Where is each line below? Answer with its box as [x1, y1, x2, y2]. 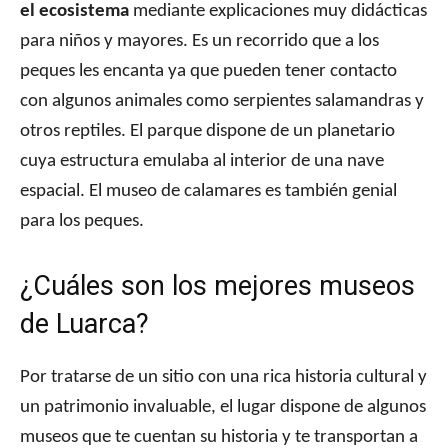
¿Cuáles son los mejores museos [20, 270, 415, 303]
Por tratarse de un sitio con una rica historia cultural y [20, 368, 427, 388]
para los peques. [20, 212, 144, 232]
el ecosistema [20, 2, 129, 22]
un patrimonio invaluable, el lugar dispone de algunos [20, 398, 426, 418]
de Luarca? [20, 308, 149, 341]
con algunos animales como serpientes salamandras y [20, 92, 424, 112]
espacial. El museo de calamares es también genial [20, 182, 397, 202]
